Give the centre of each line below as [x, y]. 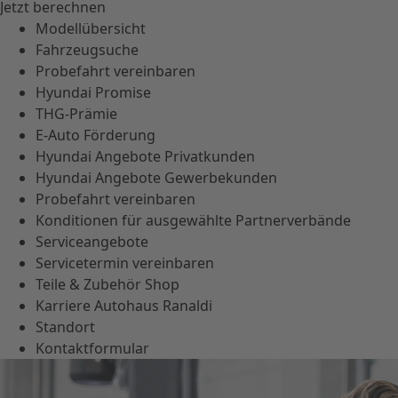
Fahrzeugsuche [87, 50]
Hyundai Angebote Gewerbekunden [156, 178]
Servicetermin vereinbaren [125, 263]
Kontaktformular [92, 349]
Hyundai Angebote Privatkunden [145, 157]
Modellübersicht [91, 29]
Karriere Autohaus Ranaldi [124, 306]
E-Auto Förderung [96, 135]
